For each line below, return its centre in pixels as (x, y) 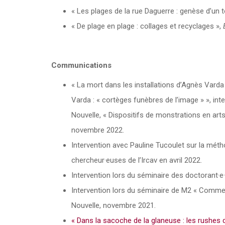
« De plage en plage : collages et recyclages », (147, 26)
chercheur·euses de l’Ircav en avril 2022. (137, 160)
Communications (81, 66)
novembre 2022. (98, 130)
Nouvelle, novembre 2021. (114, 206)
